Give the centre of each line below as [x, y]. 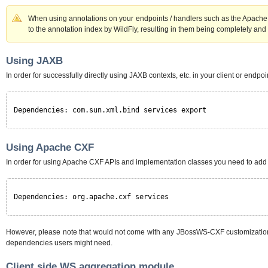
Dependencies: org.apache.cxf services [91, 197]
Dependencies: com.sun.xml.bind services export [110, 110]
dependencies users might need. [59, 243]
